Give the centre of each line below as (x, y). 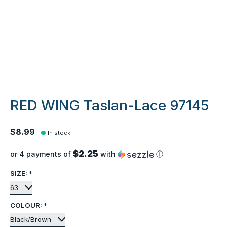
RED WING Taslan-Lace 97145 (110, 105)
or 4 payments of (42, 154)
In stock (59, 133)
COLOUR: (27, 205)
